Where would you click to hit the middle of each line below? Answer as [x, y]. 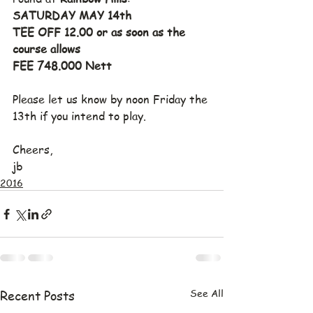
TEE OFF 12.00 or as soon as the [101, 32]
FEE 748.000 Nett [62, 66]
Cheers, [32, 150]
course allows [46, 49]
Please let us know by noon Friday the [112, 99]
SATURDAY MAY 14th [72, 15]
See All [207, 293]
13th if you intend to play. [79, 116]
